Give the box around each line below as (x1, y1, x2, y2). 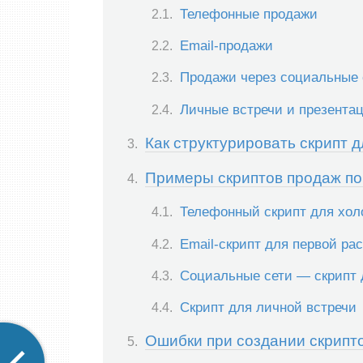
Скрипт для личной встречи (180, 299, 357, 316)
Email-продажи (180, 37, 273, 54)
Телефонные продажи (180, 5, 318, 22)
